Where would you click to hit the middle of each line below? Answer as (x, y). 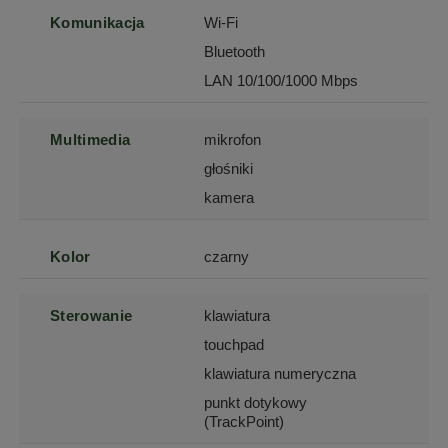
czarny (227, 256)
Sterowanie (91, 315)
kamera (229, 197)
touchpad (234, 344)
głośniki (229, 168)
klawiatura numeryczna (280, 373)
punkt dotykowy (256, 402)
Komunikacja (97, 22)
